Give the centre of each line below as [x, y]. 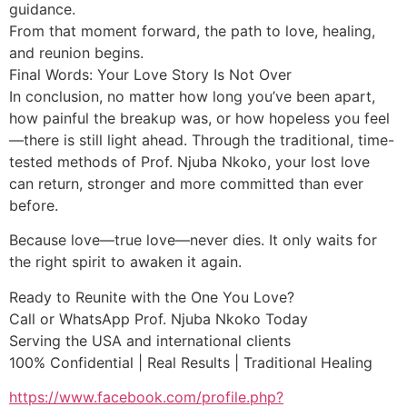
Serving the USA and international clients [150, 340]
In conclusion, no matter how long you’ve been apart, [192, 97]
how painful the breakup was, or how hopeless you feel [199, 119]
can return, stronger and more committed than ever [186, 184]
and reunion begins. [76, 53]
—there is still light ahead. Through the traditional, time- [202, 140]
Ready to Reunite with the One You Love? [152, 297]
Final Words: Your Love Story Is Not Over [150, 75]
